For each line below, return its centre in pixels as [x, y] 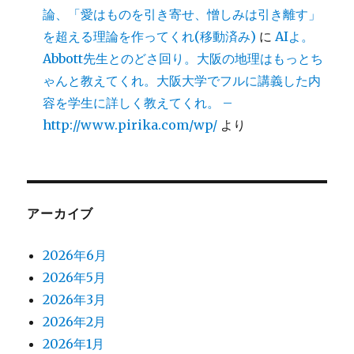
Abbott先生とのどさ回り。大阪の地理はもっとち [183, 58]
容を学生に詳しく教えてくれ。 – [138, 102]
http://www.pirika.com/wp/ [130, 124]
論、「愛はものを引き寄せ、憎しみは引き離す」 [182, 14]
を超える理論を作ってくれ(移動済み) [150, 36]
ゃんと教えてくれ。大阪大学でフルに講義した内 [182, 80]
